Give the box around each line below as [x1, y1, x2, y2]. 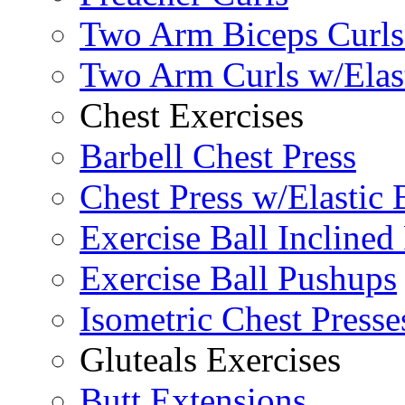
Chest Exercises [80, 96, 304, 136]
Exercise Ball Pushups [80, 259, 397, 298]
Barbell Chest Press [80, 137, 356, 176]
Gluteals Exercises [80, 340, 341, 380]
